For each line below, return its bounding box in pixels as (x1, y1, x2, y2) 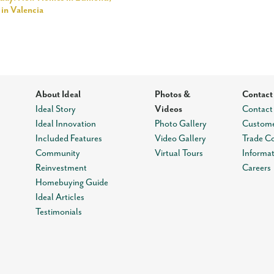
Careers (242, 163, 271, 173)
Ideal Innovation (35, 119, 97, 129)
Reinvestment (35, 163, 87, 173)
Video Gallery (155, 133, 207, 144)
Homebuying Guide (35, 177, 109, 188)
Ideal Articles (35, 192, 85, 202)
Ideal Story (35, 104, 76, 114)
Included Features (35, 133, 103, 144)
